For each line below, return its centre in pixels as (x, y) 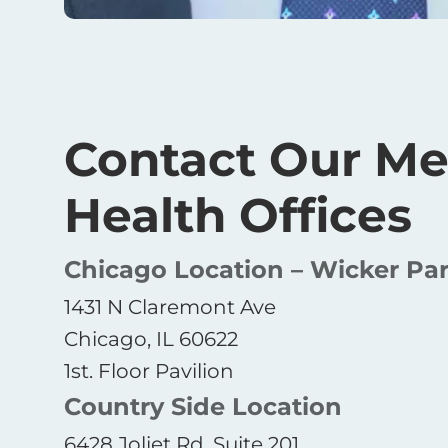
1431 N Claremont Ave (170, 306)
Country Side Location (203, 406)
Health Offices (238, 214)
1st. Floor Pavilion (149, 370)
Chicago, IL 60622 (151, 338)
